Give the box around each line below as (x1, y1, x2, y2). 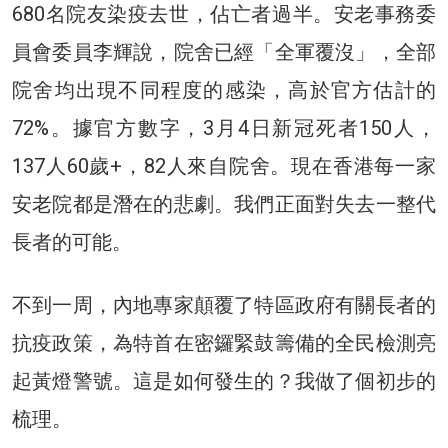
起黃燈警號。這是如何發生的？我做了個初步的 (12, 368, 436, 393)
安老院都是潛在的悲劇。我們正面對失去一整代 (12, 191, 436, 216)
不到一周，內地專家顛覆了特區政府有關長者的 (12, 292, 436, 317)
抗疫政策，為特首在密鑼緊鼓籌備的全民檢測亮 (12, 330, 436, 355)
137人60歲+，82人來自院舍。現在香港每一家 (12, 153, 436, 178)
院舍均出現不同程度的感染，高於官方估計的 (12, 77, 436, 102)
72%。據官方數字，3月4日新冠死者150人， (12, 115, 436, 140)
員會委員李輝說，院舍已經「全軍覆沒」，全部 (12, 39, 436, 64)
